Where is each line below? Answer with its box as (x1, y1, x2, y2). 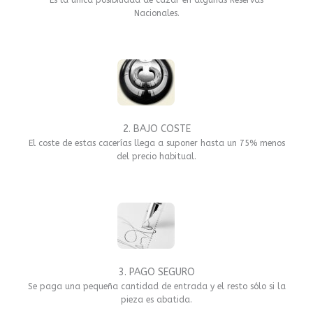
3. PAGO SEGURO (118, 265, 195, 278)
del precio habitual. (117, 151, 196, 161)
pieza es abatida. (121, 294, 192, 305)
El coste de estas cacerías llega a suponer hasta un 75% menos (28, 138, 285, 148)
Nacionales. (133, 8, 180, 18)
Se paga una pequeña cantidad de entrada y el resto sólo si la (27, 281, 286, 291)
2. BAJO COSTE (122, 122, 191, 135)
